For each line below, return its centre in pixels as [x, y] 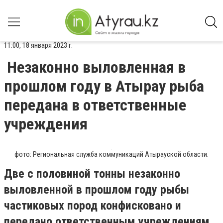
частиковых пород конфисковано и [93, 206]
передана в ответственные [95, 105]
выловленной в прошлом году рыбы [97, 190]
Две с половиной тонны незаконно [92, 174]
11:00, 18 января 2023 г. [38, 45]
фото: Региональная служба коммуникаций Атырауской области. [111, 154]
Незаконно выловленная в [96, 67]
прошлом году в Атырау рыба [104, 86]
